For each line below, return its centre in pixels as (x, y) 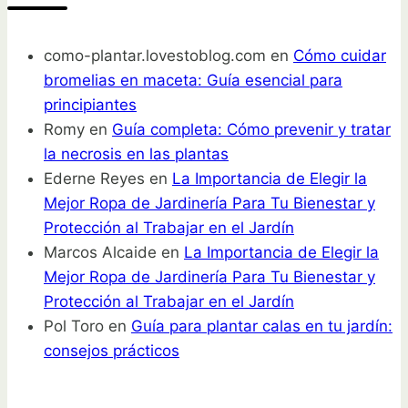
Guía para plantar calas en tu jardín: (262, 326)
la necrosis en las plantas (136, 153)
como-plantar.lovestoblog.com (155, 55)
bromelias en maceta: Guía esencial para (193, 80)
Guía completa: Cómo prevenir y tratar (251, 129)
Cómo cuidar (340, 55)
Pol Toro (74, 326)
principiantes (90, 104)
